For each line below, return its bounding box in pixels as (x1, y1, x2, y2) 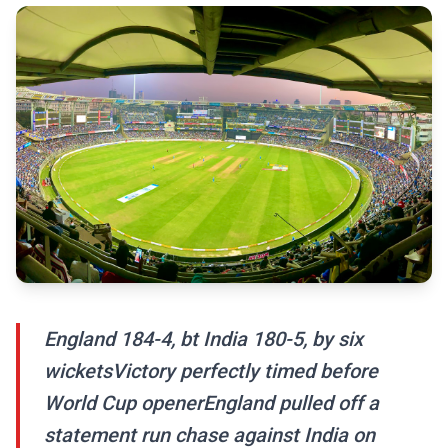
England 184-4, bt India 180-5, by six (44, 327, 363, 352)
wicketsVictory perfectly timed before (44, 359, 378, 384)
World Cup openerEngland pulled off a (44, 391, 379, 416)
